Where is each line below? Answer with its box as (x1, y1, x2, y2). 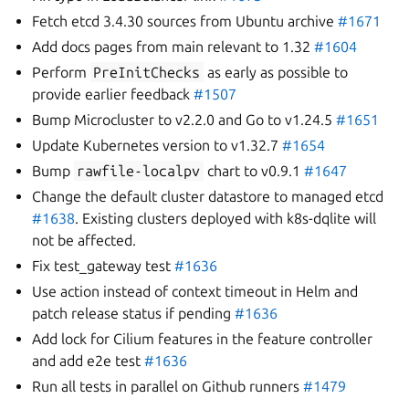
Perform (32, 64, 91, 80)
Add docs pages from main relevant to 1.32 (32, 38, 315, 55)
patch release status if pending (32, 305, 236, 321)
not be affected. (32, 232, 137, 248)
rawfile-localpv (77, 163, 201, 179)
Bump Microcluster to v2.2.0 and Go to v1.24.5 (32, 111, 337, 128)
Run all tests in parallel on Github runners (32, 378, 304, 394)
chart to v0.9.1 (203, 163, 304, 179)
